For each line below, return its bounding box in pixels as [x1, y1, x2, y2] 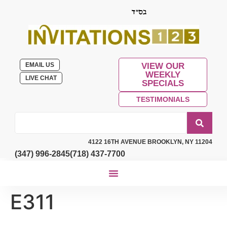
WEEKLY [145, 70, 180, 80]
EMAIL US [25, 61, 55, 68]
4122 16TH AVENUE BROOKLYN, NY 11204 [88, 138, 212, 145]
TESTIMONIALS [136, 95, 190, 103]
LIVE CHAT [25, 74, 57, 82]
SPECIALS [141, 79, 184, 88]
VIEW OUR [141, 61, 184, 71]
